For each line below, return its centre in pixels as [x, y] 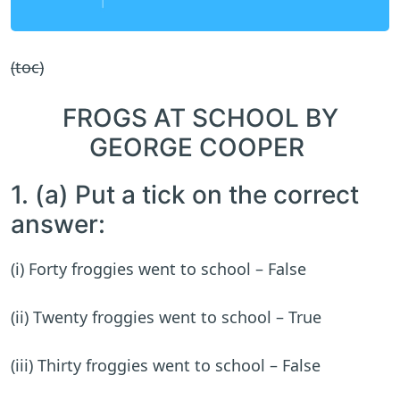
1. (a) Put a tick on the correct [185, 195]
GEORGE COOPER [200, 148]
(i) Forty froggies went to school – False [158, 269]
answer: [58, 225]
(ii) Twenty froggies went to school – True [166, 317]
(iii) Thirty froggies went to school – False [166, 366]
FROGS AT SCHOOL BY [200, 118]
